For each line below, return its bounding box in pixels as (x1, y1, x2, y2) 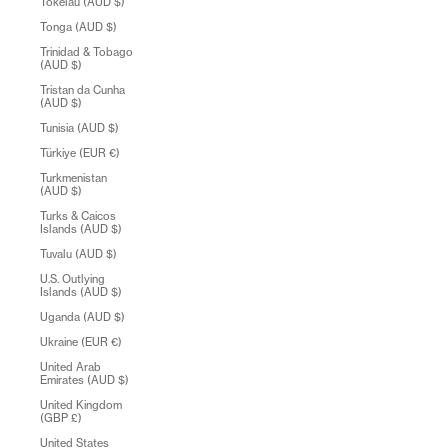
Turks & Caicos (40, 209, 116, 223)
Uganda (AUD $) (40, 310, 125, 324)
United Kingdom (40, 398, 122, 412)
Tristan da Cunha (40, 83, 125, 97)
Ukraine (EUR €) (40, 335, 122, 349)
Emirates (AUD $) (40, 373, 129, 387)
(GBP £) (40, 411, 82, 425)
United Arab (40, 360, 101, 374)
